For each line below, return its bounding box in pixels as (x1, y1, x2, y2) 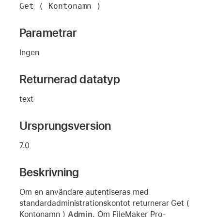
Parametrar (19, 25, 77, 40)
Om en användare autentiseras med (19, 187, 149, 197)
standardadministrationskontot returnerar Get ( (19, 198, 190, 208)
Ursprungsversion (19, 118, 111, 133)
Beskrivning (19, 165, 79, 179)
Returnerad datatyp (19, 72, 121, 86)
